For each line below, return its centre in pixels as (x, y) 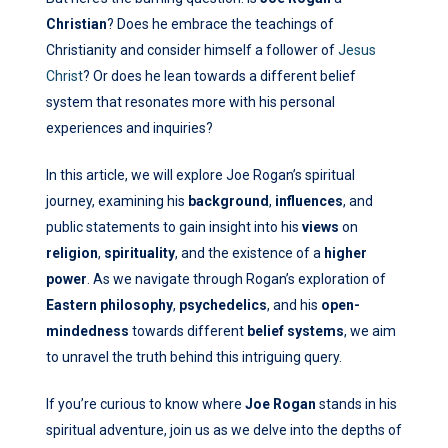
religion (72, 252)
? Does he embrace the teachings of (220, 23)
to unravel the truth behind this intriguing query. (194, 356)
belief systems (295, 330)
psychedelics (223, 304)
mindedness (87, 330)
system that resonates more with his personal (190, 101)
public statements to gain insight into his (174, 226)
